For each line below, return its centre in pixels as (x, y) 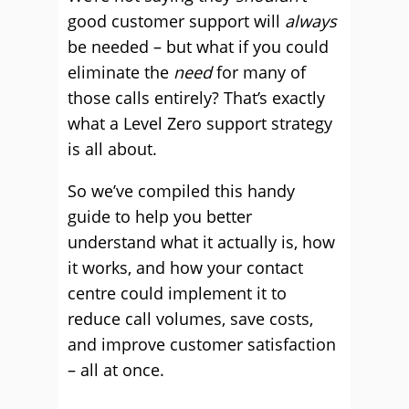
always (311, 21)
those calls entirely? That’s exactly (196, 98)
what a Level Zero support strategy (200, 123)
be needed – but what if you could (198, 47)
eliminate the (121, 72)
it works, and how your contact (185, 267)
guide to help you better (160, 216)
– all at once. (116, 370)
